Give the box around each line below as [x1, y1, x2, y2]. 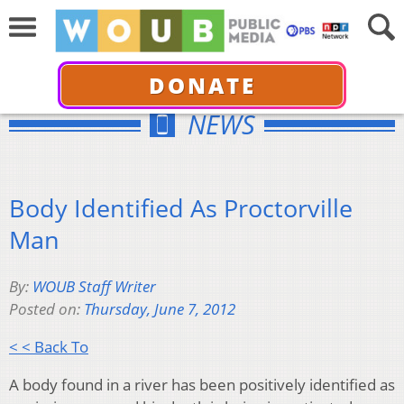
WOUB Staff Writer [32, 276, 156, 298]
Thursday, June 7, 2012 [84, 298, 235, 320]
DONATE [148, 69, 256, 100]
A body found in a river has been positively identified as [9, 374, 395, 396]
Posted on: [9, 298, 84, 320]
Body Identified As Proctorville [9, 190, 353, 225]
